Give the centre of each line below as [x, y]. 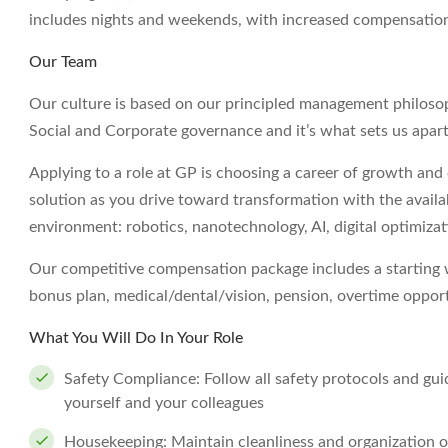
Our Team [63, 62]
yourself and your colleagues [164, 403]
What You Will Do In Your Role [136, 338]
